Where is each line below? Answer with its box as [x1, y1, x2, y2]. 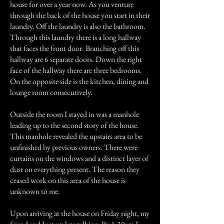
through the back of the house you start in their [10, 10, 150, 20]
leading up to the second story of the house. [10, 120, 139, 130]
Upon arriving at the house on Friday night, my [10, 208, 149, 218]
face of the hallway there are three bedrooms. [10, 65, 142, 75]
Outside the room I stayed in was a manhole [10, 109, 139, 119]
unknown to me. [10, 186, 60, 196]
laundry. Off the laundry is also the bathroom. [10, 21, 145, 31]
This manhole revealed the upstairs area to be [10, 131, 142, 141]
